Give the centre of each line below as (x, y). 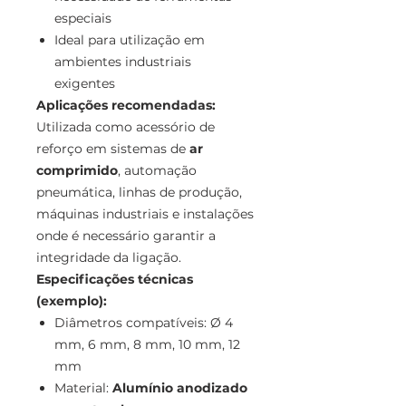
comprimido (77, 171)
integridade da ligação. (109, 258)
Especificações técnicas (115, 280)
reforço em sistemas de (113, 149)
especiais (83, 19)
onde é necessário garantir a (126, 236)
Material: (83, 388)
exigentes (85, 84)
